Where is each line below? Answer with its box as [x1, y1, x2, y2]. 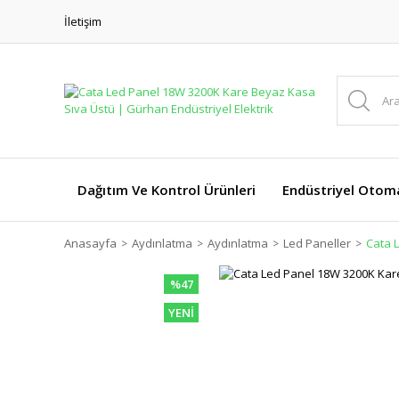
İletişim [64, 12, 102, 29]
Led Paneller [283, 235, 351, 251]
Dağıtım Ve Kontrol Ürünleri [77, 181, 256, 199]
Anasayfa [64, 235, 117, 251]
